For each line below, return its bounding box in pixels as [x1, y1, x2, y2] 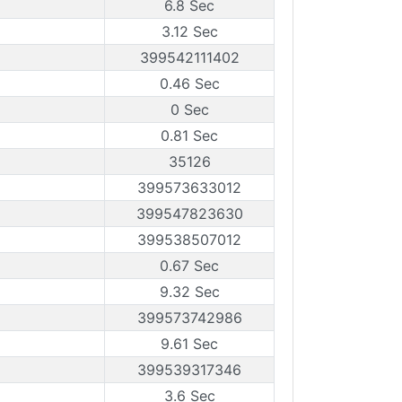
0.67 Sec [160, 257, 219, 275]
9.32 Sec [159, 283, 220, 301]
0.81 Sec [161, 127, 218, 144]
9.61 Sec [161, 335, 218, 353]
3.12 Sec [161, 22, 218, 40]
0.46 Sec [159, 74, 220, 92]
